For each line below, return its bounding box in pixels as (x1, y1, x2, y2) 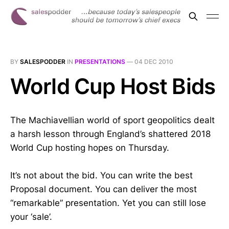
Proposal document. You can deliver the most (10, 184, 197, 195)
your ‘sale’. (10, 212, 52, 222)
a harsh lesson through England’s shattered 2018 (10, 129, 211, 139)
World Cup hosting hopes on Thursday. (10, 143, 169, 153)
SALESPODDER (20, 58, 65, 65)
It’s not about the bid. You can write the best (10, 170, 193, 181)
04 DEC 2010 (134, 58, 173, 65)
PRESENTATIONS (75, 58, 125, 65)
